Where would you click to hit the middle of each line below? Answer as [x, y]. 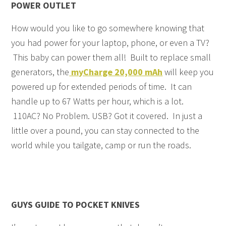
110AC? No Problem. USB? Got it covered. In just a [107, 116]
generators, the [40, 72]
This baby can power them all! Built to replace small [111, 57]
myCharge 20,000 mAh [116, 72]
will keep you [188, 72]
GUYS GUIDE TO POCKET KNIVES [76, 204]
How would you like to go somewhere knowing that [108, 28]
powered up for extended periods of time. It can [102, 86]
